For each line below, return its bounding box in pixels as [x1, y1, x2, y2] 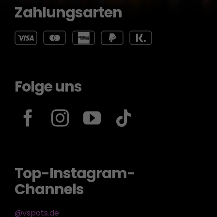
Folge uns [14, 77, 82, 97]
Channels [14, 179, 84, 200]
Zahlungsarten [14, 2, 122, 23]
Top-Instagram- [14, 163, 135, 184]
